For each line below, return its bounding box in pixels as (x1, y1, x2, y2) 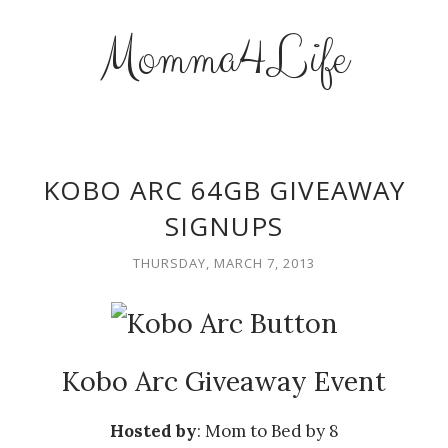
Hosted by (109, 420, 197, 442)
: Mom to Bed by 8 (196, 420, 339, 442)
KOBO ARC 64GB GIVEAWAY (43, 172, 405, 208)
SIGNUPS (165, 208, 283, 244)
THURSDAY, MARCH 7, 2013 (133, 254, 315, 272)
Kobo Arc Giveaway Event (62, 364, 386, 398)
